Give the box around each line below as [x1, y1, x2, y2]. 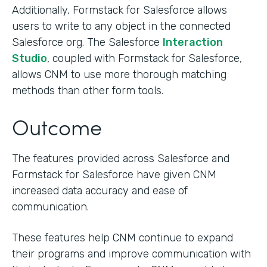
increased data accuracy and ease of [12, 184, 188, 198]
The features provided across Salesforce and [12, 152, 229, 166]
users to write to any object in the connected [12, 20, 231, 33]
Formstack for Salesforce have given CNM [12, 168, 216, 182]
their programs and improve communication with [12, 247, 251, 261]
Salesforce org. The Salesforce [12, 36, 163, 49]
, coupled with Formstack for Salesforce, [47, 52, 242, 66]
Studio [12, 52, 47, 66]
